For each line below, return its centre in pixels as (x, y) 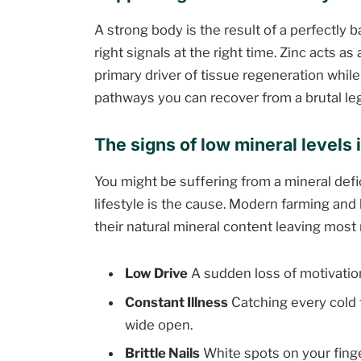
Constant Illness (177, 302)
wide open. (159, 324)
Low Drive (157, 274)
